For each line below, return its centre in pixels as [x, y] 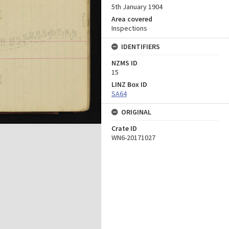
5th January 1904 [137, 7]
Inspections [129, 28]
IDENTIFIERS [141, 47]
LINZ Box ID [129, 84]
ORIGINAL [136, 112]
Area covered [132, 19]
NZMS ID [124, 63]
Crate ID [124, 128]
